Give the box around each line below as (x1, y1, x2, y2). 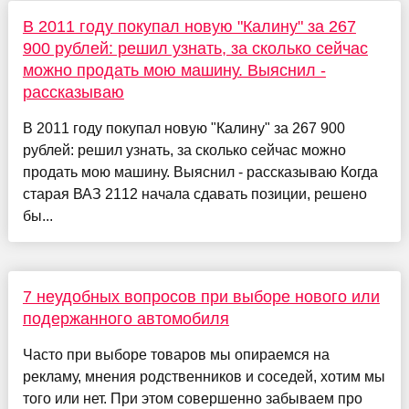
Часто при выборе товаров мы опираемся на (22, 346, 330, 362)
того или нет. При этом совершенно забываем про (22, 390, 362, 406)
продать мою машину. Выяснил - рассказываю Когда (22, 163, 378, 180)
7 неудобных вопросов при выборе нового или (22, 287, 380, 306)
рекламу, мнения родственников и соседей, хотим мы (22, 368, 385, 384)
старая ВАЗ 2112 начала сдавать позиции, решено (22, 185, 367, 202)
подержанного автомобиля (22, 309, 229, 328)
